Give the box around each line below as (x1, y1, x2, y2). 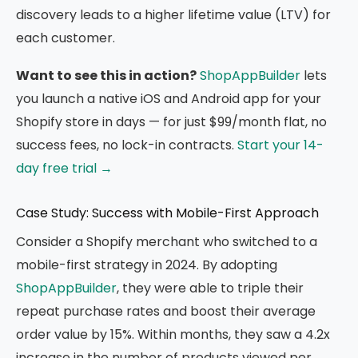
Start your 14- (237, 136, 324, 154)
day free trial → (16, 159, 113, 177)
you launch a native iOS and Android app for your (16, 89, 321, 108)
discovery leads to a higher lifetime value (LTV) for (16, 6, 331, 24)
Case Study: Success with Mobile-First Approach (16, 204, 319, 222)
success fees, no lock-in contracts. (16, 136, 237, 154)
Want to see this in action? (16, 66, 197, 85)
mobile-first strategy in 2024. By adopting (16, 256, 277, 274)
